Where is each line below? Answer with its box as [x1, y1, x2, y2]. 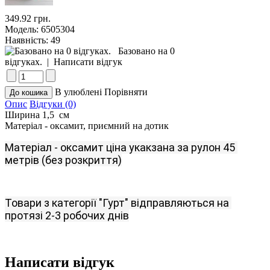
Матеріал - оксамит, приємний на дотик [5, 120, 169, 131]
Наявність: [5, 34, 48, 45]
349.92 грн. [5, 13, 51, 24]
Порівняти [104, 86, 148, 97]
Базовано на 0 [118, 45, 175, 56]
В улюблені [55, 86, 102, 97]
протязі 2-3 [5, 209, 61, 222]
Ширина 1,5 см [5, 109, 69, 120]
